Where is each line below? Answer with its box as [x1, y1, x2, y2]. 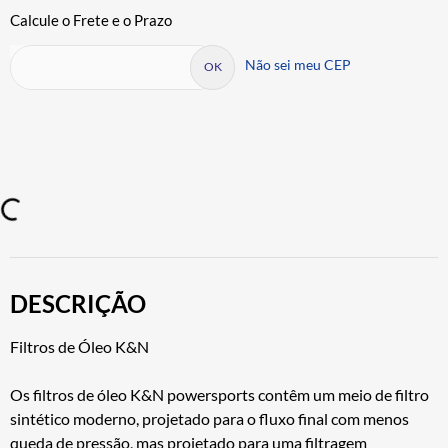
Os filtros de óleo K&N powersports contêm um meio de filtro [10, 384, 429, 404]
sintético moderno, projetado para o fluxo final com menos [10, 408, 409, 428]
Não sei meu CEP [245, 55, 351, 73]
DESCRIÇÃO [10, 288, 146, 318]
